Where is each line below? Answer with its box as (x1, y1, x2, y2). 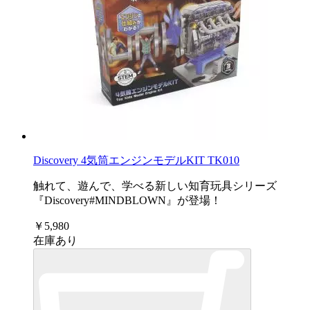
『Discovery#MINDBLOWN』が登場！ (33, 194, 221, 206)
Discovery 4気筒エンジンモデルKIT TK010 (33, 154, 239, 166)
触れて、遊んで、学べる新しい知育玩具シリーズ (33, 179, 277, 192)
